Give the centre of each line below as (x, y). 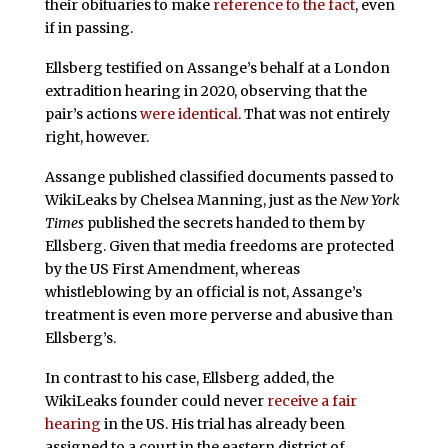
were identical (188, 113)
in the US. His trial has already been (222, 423)
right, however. (96, 136)
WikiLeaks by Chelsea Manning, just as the (192, 199)
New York (369, 199)
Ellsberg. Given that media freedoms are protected (219, 245)
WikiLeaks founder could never (155, 400)
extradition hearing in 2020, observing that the (205, 90)
